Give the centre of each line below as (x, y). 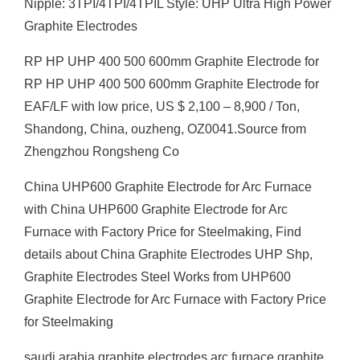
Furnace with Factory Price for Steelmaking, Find (163, 232)
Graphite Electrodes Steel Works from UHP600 (157, 277)
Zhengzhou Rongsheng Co (102, 151)
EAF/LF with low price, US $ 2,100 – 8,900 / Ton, (162, 106)
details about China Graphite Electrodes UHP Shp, (168, 254)
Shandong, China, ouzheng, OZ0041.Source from (165, 129)
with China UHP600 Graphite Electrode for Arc (156, 209)
